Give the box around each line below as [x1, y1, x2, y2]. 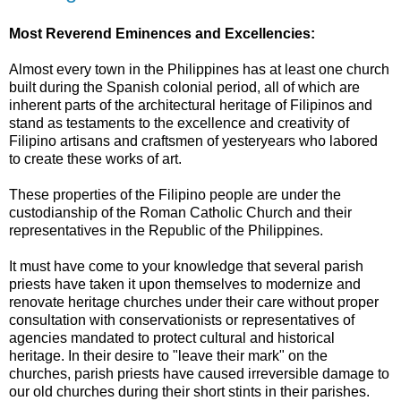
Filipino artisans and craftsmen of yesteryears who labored [9, 132, 378, 149]
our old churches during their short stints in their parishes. [9, 383, 370, 399]
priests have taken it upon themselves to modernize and [9, 276, 361, 292]
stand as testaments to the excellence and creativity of [9, 115, 349, 131]
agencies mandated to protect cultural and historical [9, 329, 335, 346]
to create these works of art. [9, 150, 182, 166]
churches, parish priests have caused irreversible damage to [9, 365, 389, 381]
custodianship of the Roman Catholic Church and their [9, 204, 352, 220]
